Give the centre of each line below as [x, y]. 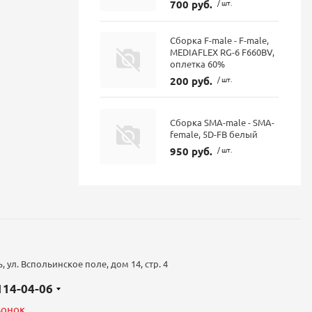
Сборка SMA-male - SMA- [223, 122]
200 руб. [192, 80]
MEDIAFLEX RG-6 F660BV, [223, 52]
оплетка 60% [198, 63]
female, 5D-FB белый [214, 134]
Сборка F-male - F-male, [220, 40]
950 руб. [192, 151]
